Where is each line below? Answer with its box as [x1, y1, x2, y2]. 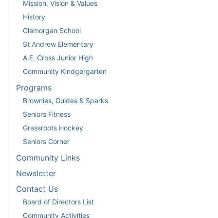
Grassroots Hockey [23, 123, 83, 132]
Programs [16, 83, 52, 93]
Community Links [16, 153, 80, 163]
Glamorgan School [23, 26, 81, 35]
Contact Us [16, 184, 58, 194]
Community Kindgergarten [23, 67, 107, 75]
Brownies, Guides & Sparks [23, 96, 108, 105]
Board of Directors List [23, 197, 94, 206]
